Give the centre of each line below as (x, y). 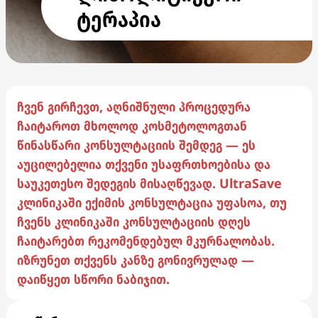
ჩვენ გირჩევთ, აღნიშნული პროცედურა (134, 106)
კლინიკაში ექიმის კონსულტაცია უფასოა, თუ (152, 202)
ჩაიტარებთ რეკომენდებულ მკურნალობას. (146, 241)
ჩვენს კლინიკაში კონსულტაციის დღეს (134, 221)
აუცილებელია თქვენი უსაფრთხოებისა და (144, 164)
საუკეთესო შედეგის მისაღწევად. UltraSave (149, 183)
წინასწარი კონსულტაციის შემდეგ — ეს (136, 145)
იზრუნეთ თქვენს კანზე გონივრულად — (136, 260)
